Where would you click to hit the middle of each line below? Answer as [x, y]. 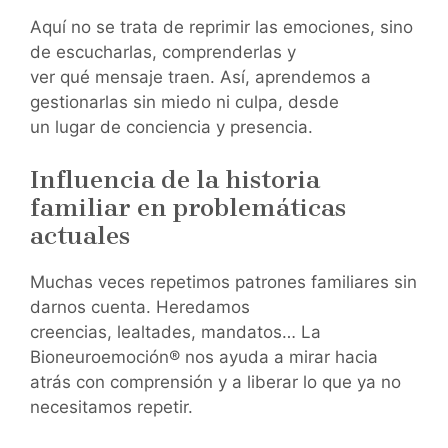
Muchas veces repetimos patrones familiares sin [223, 281]
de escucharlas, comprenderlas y [163, 52]
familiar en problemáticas [188, 207]
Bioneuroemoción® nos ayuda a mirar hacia [204, 356]
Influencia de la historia [175, 179]
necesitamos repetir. [111, 406]
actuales [80, 235]
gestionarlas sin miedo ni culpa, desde [184, 102]
